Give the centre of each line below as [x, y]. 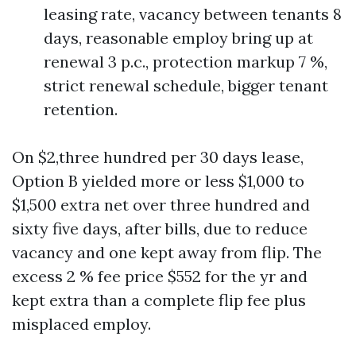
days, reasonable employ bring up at [178, 38]
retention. [81, 109]
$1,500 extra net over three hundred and [161, 205]
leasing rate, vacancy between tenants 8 [193, 14]
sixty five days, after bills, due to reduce [160, 228]
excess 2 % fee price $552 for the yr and [160, 276]
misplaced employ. [81, 324]
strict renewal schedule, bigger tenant [186, 85]
